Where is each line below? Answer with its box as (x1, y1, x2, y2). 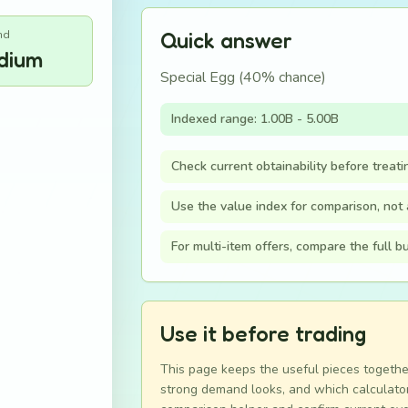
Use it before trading (159, 321, 366, 347)
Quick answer (159, 27, 292, 54)
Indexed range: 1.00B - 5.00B (170, 110, 339, 127)
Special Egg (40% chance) (159, 67, 326, 87)
